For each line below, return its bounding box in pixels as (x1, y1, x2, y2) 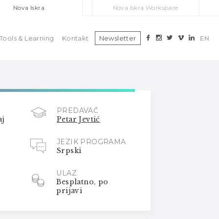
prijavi (56, 186, 83, 195)
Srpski (57, 146, 82, 155)
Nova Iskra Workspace (112, 4, 178, 11)
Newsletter (99, 34, 136, 42)
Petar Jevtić (57, 115, 100, 124)
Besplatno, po (56, 177, 109, 186)
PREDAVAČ (57, 106, 99, 115)
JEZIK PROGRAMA (57, 137, 126, 146)
